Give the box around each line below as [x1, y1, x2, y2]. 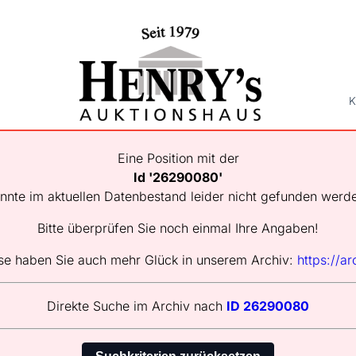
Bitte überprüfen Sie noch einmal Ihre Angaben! [37, 220, 319, 237]
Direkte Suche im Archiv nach [47, 298, 226, 315]
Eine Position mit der [117, 150, 239, 167]
